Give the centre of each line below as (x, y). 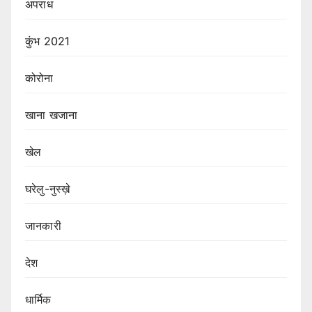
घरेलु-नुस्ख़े (48, 189)
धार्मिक (38, 300)
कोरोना (39, 78)
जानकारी (43, 226)
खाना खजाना (52, 115)
